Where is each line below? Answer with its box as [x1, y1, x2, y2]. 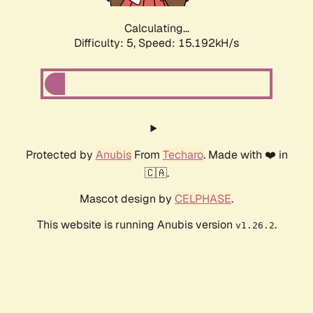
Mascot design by [80, 191, 175, 207]
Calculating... [124, 21, 189, 36]
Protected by [25, 147, 96, 163]
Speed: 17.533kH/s [138, 36, 239, 51]
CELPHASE [175, 191, 231, 207]
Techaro [162, 147, 203, 163]
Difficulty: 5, [74, 36, 138, 51]
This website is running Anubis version [36, 217, 235, 233]
